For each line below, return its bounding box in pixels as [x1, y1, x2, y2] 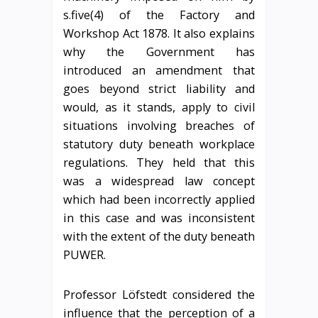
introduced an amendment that [63, 62, 255, 78]
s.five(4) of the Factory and [63, 6, 255, 23]
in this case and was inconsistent [63, 209, 255, 226]
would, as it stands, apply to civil [63, 99, 255, 115]
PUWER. [63, 246, 106, 263]
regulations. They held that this [63, 154, 255, 170]
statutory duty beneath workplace [63, 136, 255, 152]
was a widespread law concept [63, 172, 255, 189]
